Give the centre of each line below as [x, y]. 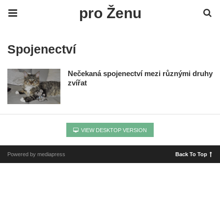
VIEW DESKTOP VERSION [113, 130]
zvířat [77, 83]
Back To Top [191, 154]
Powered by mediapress [36, 154]
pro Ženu [110, 13]
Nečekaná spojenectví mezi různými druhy [140, 73]
